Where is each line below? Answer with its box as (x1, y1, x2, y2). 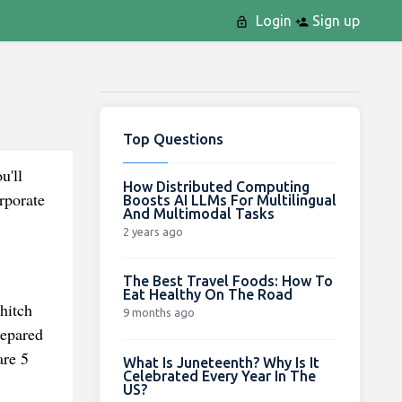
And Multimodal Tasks (122, 205, 275, 222)
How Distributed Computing (122, 178, 310, 195)
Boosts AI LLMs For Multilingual (122, 191, 336, 208)
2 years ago (122, 224, 183, 238)
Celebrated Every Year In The (122, 367, 316, 384)
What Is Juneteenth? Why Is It (122, 354, 319, 371)
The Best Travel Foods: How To (122, 272, 333, 289)
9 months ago (122, 305, 195, 319)
